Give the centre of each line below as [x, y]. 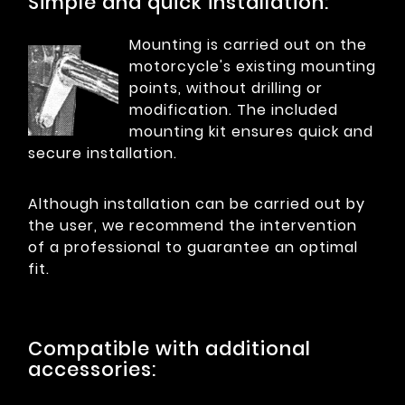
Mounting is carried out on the [248, 45]
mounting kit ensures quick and [251, 132]
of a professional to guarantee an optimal [193, 248]
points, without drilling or [226, 89]
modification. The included [234, 110]
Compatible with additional [170, 349]
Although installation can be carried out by [197, 204]
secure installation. [103, 154]
